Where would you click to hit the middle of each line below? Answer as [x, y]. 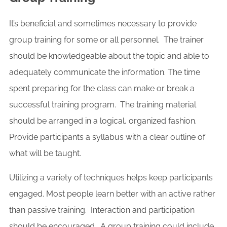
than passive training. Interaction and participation [102, 210]
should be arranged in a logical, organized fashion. [103, 121]
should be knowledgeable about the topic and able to [109, 56]
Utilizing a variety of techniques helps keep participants [111, 178]
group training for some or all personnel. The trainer [106, 40]
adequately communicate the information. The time [105, 72]
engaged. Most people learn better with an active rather [112, 194]
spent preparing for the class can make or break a [102, 89]
